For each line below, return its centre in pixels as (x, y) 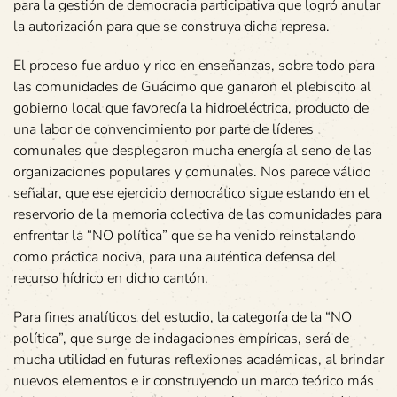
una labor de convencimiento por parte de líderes (163, 129)
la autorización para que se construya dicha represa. (171, 27)
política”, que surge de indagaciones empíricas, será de (181, 339)
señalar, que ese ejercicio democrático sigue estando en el (191, 193)
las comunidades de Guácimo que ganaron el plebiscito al (192, 87)
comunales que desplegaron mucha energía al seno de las (193, 151)
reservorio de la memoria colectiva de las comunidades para (198, 214)
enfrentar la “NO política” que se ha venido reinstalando (185, 236)
